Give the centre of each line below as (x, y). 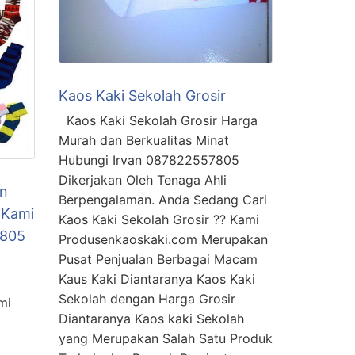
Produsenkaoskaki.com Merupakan (163, 239)
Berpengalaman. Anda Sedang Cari (163, 200)
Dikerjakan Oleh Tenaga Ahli (143, 180)
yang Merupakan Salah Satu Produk (166, 338)
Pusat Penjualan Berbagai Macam (158, 259)
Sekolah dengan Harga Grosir (147, 299)
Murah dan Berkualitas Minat (144, 140)
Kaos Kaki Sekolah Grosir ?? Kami (159, 219)
